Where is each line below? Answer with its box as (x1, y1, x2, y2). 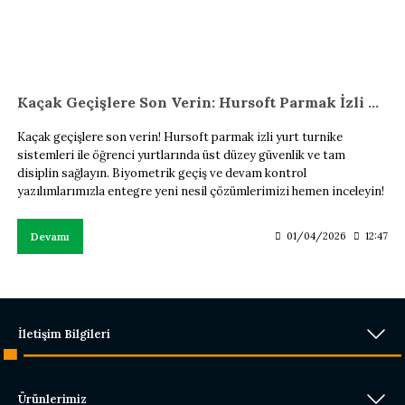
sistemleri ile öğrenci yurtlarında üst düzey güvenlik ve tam (17, 146, 345, 163)
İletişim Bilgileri (18, 325, 110, 342)
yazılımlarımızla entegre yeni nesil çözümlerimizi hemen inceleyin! (17, 183, 384, 199)
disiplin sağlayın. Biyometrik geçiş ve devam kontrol (17, 165, 306, 181)
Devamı (31, 229, 70, 243)
